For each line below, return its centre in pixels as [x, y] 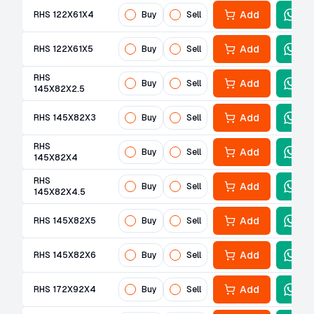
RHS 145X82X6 [65, 255]
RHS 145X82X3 [65, 118]
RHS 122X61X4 [64, 15]
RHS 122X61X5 [63, 49]
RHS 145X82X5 [65, 221]
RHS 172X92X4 [65, 289]
